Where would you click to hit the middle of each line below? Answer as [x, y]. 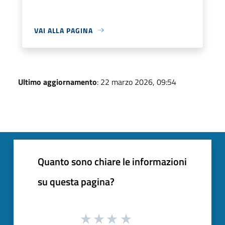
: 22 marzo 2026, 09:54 [137, 82]
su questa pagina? [76, 181]
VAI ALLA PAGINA [64, 30]
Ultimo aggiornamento [58, 82]
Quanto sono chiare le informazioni [112, 161]
